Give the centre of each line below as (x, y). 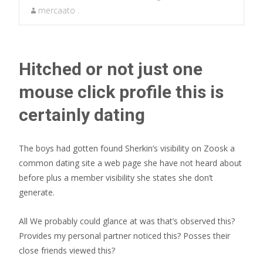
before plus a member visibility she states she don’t (116, 178)
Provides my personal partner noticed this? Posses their (124, 236)
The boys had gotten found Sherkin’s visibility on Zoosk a (127, 148)
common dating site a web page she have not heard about (130, 163)
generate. (37, 192)
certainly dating (82, 115)
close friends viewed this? (67, 250)
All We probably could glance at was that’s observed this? (127, 221)
